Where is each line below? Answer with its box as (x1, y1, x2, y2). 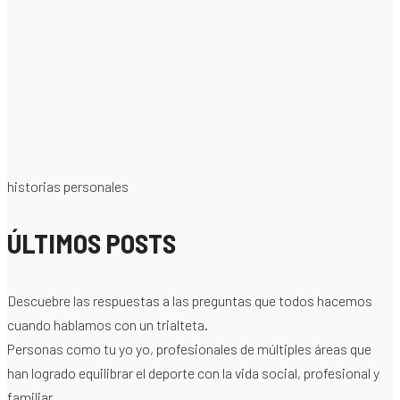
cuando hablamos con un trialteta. (7, 316, 208, 334)
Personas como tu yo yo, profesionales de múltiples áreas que (7, 340, 371, 358)
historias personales (7, 178, 129, 196)
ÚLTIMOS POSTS (7, 227, 176, 260)
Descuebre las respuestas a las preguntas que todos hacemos (7, 292, 372, 310)
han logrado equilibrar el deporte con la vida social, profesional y (7, 364, 379, 382)
